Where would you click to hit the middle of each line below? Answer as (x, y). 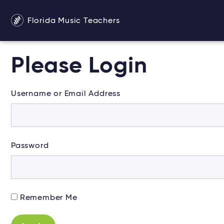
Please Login (79, 66)
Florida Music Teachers (72, 21)
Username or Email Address (66, 94)
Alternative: (34, 198)
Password (30, 146)
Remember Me (48, 198)
